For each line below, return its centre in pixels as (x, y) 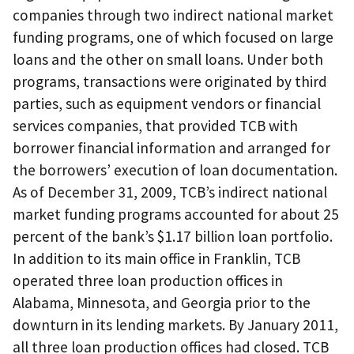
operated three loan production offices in (148, 281)
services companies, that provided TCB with (155, 126)
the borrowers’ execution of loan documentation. (175, 170)
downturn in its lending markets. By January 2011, (175, 325)
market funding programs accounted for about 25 (176, 215)
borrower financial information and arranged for (171, 148)
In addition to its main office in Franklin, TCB (156, 259)
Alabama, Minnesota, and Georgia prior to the (162, 303)
